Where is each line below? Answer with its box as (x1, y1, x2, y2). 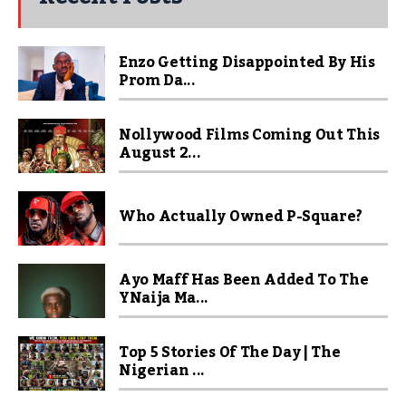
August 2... (119, 139, 201, 169)
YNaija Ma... (119, 284, 209, 314)
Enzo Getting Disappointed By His (119, 48, 375, 78)
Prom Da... (119, 66, 196, 96)
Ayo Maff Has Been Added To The (119, 266, 369, 295)
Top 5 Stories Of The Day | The (119, 338, 341, 368)
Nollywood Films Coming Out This (119, 121, 381, 150)
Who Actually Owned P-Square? (119, 202, 363, 232)
